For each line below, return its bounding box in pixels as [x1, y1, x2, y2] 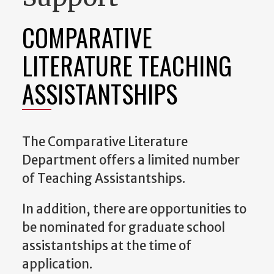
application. [22, 256, 95, 273]
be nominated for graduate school [22, 220, 225, 236]
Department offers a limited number [22, 152, 240, 168]
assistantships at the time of [22, 238, 191, 254]
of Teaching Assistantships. [22, 170, 185, 187]
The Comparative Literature [22, 133, 188, 150]
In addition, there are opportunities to [22, 201, 246, 218]
